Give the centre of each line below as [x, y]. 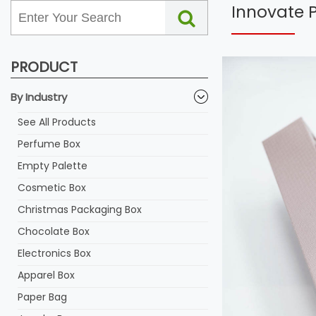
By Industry [39, 97]
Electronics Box [54, 253]
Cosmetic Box [52, 188]
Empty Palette [53, 166]
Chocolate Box [54, 231]
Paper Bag [42, 297]
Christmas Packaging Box [80, 209]
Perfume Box [49, 144]
